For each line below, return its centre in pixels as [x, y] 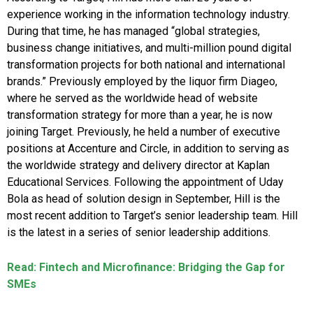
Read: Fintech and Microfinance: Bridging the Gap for [146, 267]
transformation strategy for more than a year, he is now [140, 115]
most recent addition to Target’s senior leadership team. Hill [152, 215]
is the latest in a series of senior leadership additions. [139, 232]
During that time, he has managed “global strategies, [133, 31]
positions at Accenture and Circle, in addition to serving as [148, 148]
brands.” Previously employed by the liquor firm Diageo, [142, 81]
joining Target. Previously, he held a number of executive [144, 131]
